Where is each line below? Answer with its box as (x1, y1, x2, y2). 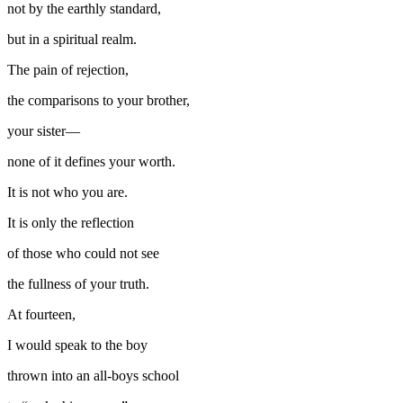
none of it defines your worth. (7, 153, 175, 169)
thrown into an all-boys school (7, 367, 179, 383)
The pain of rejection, (7, 61, 129, 77)
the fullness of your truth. (7, 275, 149, 291)
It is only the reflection (7, 214, 134, 230)
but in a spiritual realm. (7, 31, 137, 47)
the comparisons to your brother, (7, 92, 190, 108)
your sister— (7, 122, 80, 139)
